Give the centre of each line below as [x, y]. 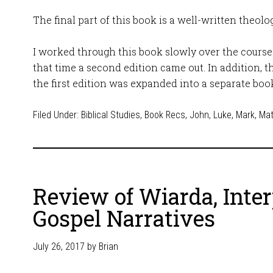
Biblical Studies [111, 115]
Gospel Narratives [124, 218]
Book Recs [165, 115]
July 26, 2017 [59, 246]
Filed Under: [57, 115]
